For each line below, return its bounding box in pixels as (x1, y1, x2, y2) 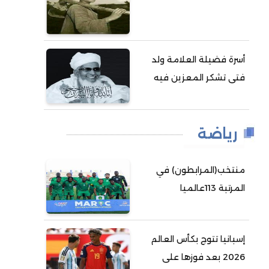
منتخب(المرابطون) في (156, 165, 246, 175)
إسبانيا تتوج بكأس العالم (151, 234, 246, 244)
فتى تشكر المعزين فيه (154, 72, 246, 83)
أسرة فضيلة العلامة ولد (152, 54, 246, 65)
